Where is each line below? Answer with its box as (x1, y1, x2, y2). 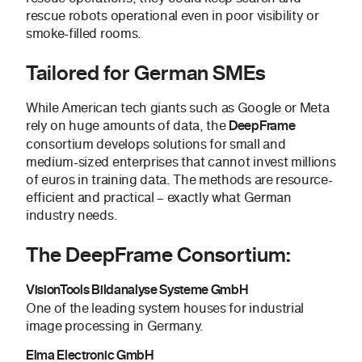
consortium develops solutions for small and (26, 134, 286, 154)
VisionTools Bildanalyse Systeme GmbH (26, 280, 248, 300)
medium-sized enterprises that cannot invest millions (26, 152, 336, 172)
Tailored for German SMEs (26, 59, 265, 88)
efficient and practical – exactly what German (26, 187, 292, 208)
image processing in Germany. (26, 316, 204, 336)
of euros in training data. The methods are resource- (26, 170, 333, 190)
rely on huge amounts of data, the (26, 116, 229, 136)
